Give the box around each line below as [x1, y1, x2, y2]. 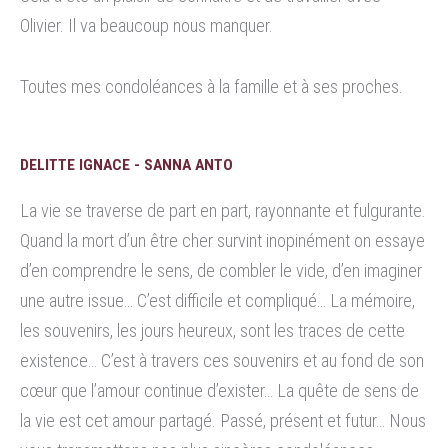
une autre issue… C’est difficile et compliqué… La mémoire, [20, 289, 415, 311]
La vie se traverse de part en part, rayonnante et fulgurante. [20, 199, 426, 221]
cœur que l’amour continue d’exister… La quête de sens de [20, 379, 419, 401]
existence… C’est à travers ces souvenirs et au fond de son [20, 349, 424, 371]
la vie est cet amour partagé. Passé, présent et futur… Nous [20, 409, 426, 431]
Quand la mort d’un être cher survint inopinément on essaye [20, 229, 425, 251]
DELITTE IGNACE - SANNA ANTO [20, 155, 233, 174]
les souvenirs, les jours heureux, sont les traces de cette [20, 319, 405, 341]
